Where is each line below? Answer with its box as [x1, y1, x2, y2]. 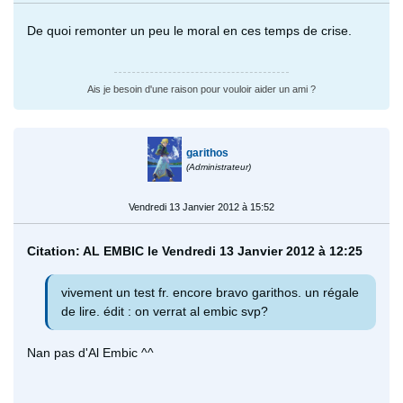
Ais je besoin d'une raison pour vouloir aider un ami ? [87, 83, 316, 94]
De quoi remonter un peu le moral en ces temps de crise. [27, 22, 352, 38]
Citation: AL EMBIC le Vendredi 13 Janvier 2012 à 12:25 [27, 243, 363, 258]
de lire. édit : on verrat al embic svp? [61, 303, 268, 318]
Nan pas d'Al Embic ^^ [27, 345, 154, 360]
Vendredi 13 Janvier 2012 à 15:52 [129, 201, 274, 212]
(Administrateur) [186, 161, 252, 172]
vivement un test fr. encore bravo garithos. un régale [61, 284, 359, 300]
